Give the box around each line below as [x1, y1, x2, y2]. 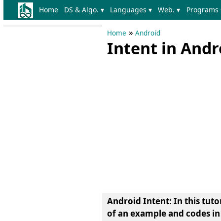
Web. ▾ [158, 5, 181, 14]
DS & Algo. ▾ [64, 5, 104, 14]
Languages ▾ [110, 5, 152, 14]
